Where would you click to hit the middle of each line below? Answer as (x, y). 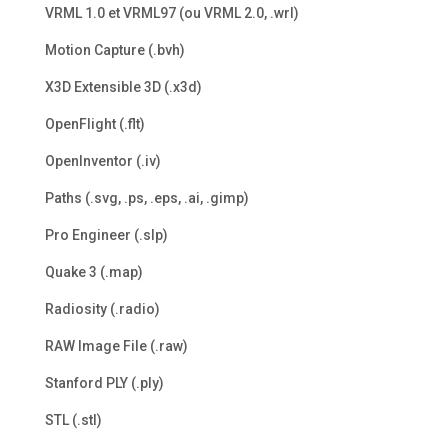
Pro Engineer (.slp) (106, 235)
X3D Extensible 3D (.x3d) (123, 87)
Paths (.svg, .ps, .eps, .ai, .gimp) (146, 198)
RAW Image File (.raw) (116, 346)
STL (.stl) (73, 420)
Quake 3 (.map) (93, 272)
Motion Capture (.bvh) (114, 50)
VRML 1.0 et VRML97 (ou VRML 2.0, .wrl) (171, 13)
